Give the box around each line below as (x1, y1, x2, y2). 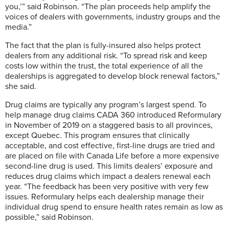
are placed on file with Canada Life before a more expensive (5, 150, 219, 161)
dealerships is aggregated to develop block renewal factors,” (5, 71, 220, 81)
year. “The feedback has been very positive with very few (5, 181, 209, 192)
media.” (5, 21, 32, 32)
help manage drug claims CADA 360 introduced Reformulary (5, 109, 221, 120)
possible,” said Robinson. (5, 212, 94, 222)
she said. (5, 81, 36, 91)
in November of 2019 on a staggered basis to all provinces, (5, 120, 213, 130)
